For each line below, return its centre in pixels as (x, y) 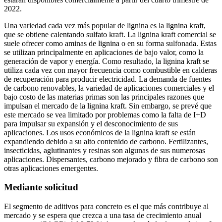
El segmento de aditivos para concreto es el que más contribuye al (106, 207)
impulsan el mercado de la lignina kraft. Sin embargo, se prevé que (108, 106)
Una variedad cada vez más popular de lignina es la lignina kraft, (105, 25)
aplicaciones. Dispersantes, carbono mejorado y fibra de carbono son (111, 159)
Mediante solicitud (41, 187)
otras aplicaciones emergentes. (51, 168)
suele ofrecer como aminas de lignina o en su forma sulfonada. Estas (110, 43)
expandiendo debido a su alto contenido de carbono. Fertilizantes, (106, 141)
